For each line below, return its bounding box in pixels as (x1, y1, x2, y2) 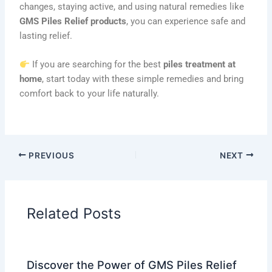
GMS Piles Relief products (19, 15, 127, 27)
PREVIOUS (26, 150, 75, 160)
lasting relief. (19, 30, 73, 41)
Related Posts (27, 205, 121, 223)
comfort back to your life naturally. (19, 88, 160, 100)
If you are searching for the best (30, 59, 164, 70)
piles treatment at (163, 59, 236, 70)
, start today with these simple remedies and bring (42, 73, 244, 85)
